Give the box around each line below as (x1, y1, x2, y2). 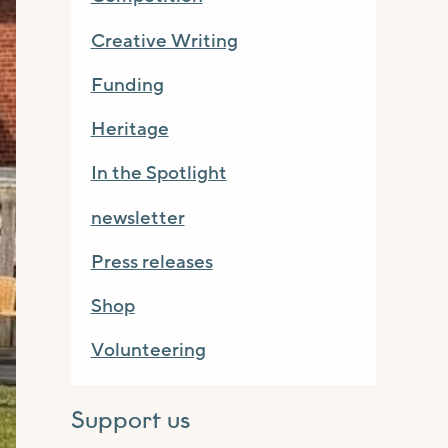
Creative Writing (90, 27, 238, 54)
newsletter (90, 204, 185, 231)
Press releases (90, 248, 213, 275)
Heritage (90, 116, 169, 142)
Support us (70, 409, 190, 434)
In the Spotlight (90, 160, 227, 187)
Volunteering (90, 337, 206, 364)
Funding (90, 71, 164, 98)
